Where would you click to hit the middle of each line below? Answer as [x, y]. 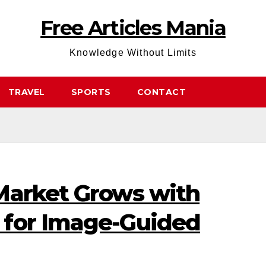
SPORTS [91, 92]
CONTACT [161, 92]
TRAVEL [26, 92]
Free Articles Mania [133, 28]
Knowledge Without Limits [133, 53]
